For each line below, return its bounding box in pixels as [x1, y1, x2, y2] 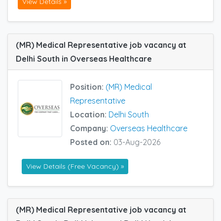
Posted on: [70, 137, 113, 147]
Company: [70, 123, 110, 133]
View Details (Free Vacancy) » [26, 162, 124, 171]
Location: [70, 109, 109, 119]
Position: [70, 81, 106, 92]
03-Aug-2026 [113, 137, 160, 147]
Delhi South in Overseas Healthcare [16, 53, 152, 64]
